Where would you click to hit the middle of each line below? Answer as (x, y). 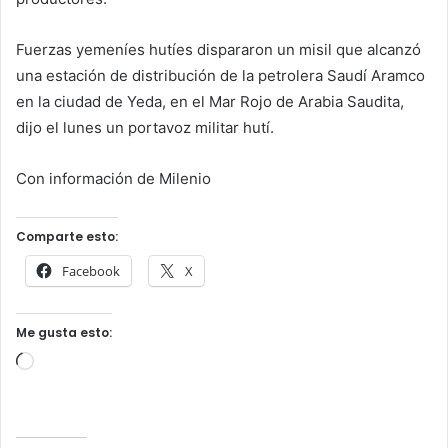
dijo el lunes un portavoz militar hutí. (145, 128)
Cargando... (73, 364)
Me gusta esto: (64, 333)
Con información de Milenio (113, 179)
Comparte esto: (67, 237)
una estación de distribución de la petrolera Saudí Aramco (220, 76)
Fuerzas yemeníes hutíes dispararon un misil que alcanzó (218, 50)
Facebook (91, 271)
